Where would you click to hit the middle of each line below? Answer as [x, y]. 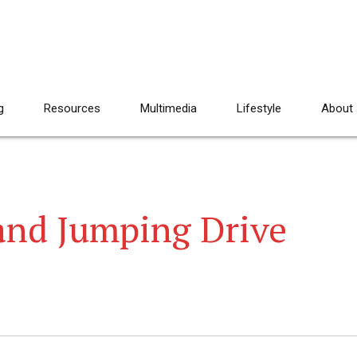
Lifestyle [259, 108]
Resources [72, 108]
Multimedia [169, 108]
